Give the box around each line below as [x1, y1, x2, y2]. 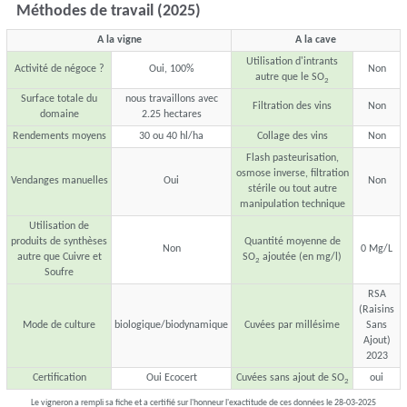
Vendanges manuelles [10, 175, 108, 187]
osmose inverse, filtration [235, 168, 349, 180]
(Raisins [359, 304, 394, 316]
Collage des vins [256, 131, 328, 143]
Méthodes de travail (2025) [15, 3, 201, 21]
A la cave [295, 35, 336, 46]
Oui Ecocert [145, 372, 197, 384]
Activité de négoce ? [14, 64, 104, 75]
